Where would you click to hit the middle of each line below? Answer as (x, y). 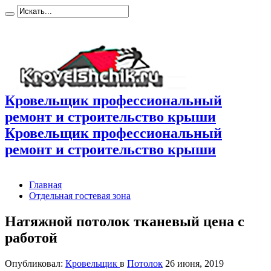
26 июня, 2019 (194, 263)
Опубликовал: (35, 263)
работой (31, 237)
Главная (45, 184)
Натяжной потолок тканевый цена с (125, 221)
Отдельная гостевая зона (80, 195)
